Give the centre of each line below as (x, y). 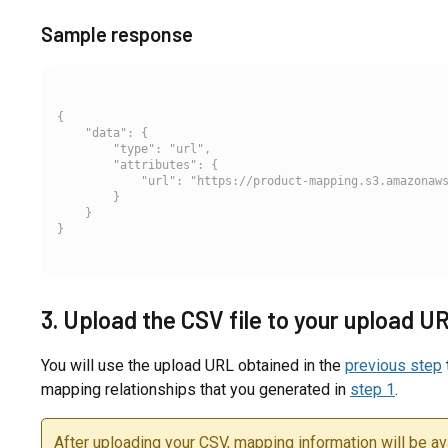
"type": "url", (133, 148)
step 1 (372, 389)
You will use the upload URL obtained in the (192, 365)
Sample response (116, 33)
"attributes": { (137, 164)
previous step (393, 365)
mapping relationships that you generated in (195, 389)
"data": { (102, 132)
